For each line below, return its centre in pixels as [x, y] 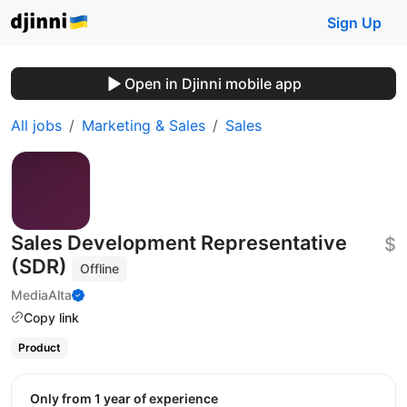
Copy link [51, 317]
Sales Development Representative [179, 243]
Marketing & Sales [144, 125]
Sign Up [354, 23]
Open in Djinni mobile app [213, 84]
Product [39, 348]
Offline [100, 268]
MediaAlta [41, 294]
